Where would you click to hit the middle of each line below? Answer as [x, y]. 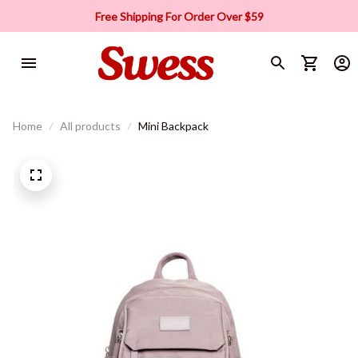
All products [90, 125]
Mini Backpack [173, 125]
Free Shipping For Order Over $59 [179, 16]
